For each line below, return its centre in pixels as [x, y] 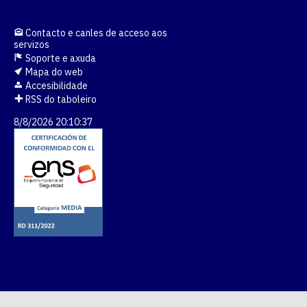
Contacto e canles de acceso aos [95, 33]
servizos [32, 45]
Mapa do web [53, 72]
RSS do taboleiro [60, 99]
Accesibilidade [56, 86]
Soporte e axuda [60, 58]
